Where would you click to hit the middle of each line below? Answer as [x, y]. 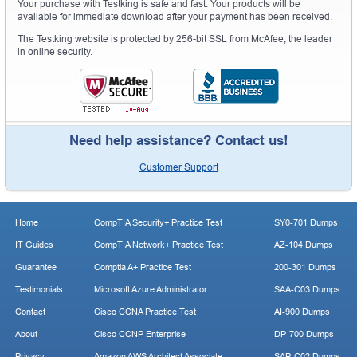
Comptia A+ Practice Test [143, 267]
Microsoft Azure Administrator [151, 289]
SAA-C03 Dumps [307, 289]
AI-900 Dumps [302, 312]
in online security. [55, 51]
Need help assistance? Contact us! [178, 140]
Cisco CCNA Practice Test [145, 312]
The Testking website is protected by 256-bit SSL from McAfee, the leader [175, 39]
